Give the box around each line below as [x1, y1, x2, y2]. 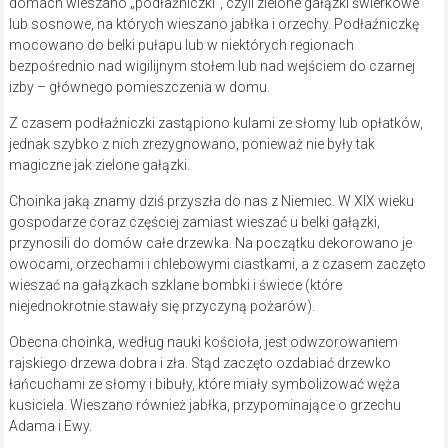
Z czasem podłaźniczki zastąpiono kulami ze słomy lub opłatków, [8, 115, 423, 132]
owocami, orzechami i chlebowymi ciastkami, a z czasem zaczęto [8, 256, 426, 273]
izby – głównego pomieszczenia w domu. [8, 79, 270, 96]
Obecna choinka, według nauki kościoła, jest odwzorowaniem [8, 334, 398, 351]
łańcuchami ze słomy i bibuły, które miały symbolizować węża [8, 376, 400, 393]
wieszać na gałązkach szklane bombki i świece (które [8, 277, 342, 294]
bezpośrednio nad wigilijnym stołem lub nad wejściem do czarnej [8, 58, 415, 75]
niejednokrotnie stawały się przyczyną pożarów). [8, 298, 315, 315]
